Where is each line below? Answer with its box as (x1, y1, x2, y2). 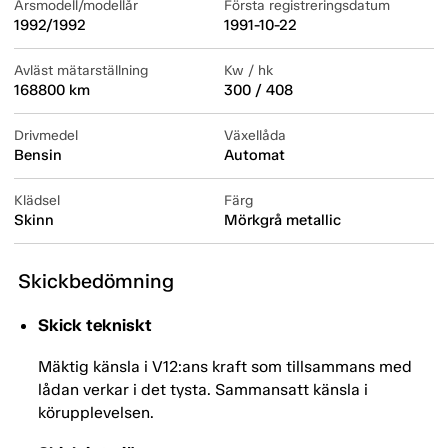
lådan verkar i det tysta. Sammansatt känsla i (38, 380, 368, 400)
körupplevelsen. (38, 403, 154, 423)
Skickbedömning (18, 269, 174, 294)
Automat (224, 146, 285, 165)
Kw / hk (224, 62, 273, 80)
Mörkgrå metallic (224, 211, 341, 230)
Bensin (14, 146, 62, 165)
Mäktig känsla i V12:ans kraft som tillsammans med (38, 357, 412, 377)
